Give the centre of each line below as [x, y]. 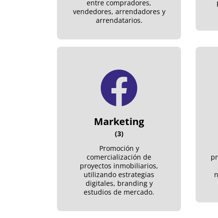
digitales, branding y [119, 183]
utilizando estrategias [119, 174]
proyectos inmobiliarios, [119, 165]
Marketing [119, 121]
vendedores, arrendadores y [119, 11]
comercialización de [119, 157]
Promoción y [119, 148]
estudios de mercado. [119, 192]
